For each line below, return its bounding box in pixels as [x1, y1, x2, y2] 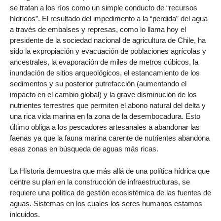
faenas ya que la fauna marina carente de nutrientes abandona [10, 134, 210, 143]
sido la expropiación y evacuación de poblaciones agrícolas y [10, 47, 206, 56]
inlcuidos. [10, 210, 40, 219]
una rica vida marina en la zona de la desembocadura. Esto [10, 112, 200, 121]
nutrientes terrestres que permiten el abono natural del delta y [10, 101, 206, 110]
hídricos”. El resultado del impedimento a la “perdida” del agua [10, 14, 208, 23]
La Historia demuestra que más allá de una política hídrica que [10, 167, 210, 176]
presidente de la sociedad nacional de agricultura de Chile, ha [10, 36, 206, 45]
